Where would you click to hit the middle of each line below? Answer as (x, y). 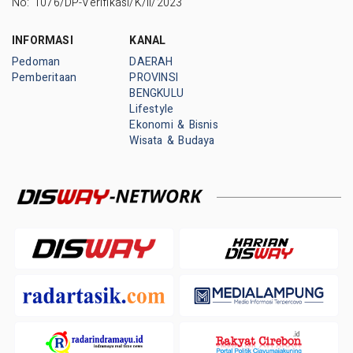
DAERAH (151, 61)
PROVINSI (154, 77)
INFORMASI (43, 40)
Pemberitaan (45, 77)
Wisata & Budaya (172, 140)
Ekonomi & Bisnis (174, 124)
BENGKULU (156, 93)
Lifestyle (152, 109)
